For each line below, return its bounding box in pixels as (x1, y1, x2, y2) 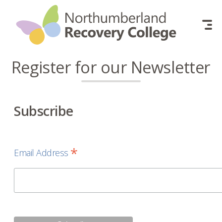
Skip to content (31, 6, 88, 17)
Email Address (14, 147, 71, 159)
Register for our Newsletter (11, 56, 211, 78)
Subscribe (14, 102, 73, 120)
